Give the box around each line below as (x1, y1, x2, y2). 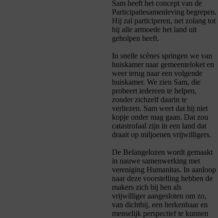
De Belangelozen (112, 148, 167, 157)
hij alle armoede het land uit (112, 25, 197, 34)
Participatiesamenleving (112, 8, 184, 17)
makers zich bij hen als (112, 183, 182, 192)
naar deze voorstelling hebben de (112, 174, 213, 183)
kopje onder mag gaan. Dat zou (112, 113, 208, 122)
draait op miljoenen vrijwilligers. (112, 130, 213, 139)
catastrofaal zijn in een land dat (112, 122, 206, 130)
